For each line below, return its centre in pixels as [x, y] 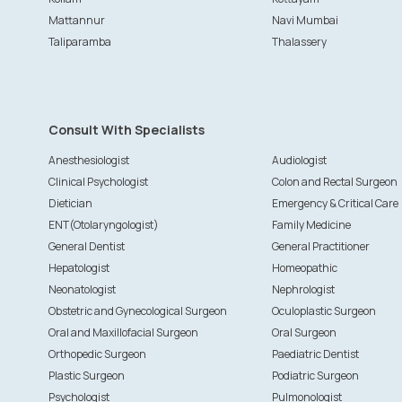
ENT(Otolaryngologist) [103, 225]
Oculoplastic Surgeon [323, 311]
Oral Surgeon [304, 332]
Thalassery [299, 42]
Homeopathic [304, 268]
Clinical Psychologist [98, 182]
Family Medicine [311, 225]
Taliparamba [79, 42]
